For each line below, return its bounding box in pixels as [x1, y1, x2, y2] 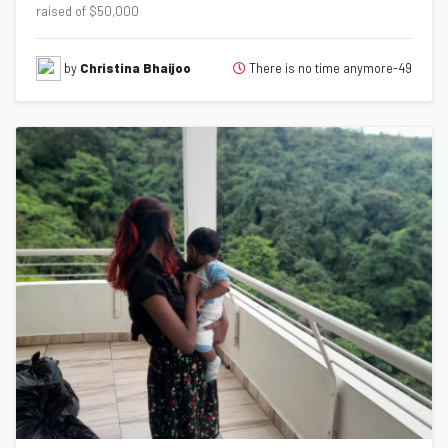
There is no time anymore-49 [246, 59, 412, 76]
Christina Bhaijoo [80, 59, 191, 76]
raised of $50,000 [36, 2, 139, 19]
